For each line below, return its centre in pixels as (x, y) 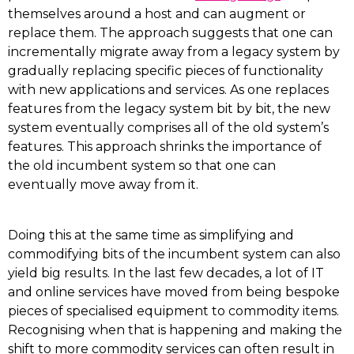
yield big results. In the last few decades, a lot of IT (166, 273)
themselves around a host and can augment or (157, 14)
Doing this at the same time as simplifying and (151, 235)
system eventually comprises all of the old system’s (168, 128)
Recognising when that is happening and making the (175, 330)
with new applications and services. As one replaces (168, 90)
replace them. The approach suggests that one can (170, 33)
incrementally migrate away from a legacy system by (174, 52)
